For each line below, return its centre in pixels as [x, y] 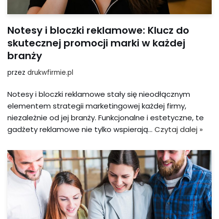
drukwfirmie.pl [50, 73]
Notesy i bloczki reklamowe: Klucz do [98, 31]
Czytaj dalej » [179, 130]
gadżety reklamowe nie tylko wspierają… [81, 130]
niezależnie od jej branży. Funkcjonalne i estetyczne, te [106, 118]
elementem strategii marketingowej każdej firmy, [97, 106]
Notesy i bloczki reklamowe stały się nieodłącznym [99, 94]
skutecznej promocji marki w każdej [96, 43]
